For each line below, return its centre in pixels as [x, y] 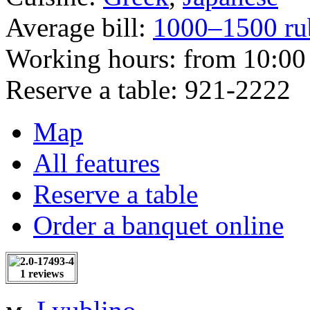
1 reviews [42, 273]
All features [97, 163]
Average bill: [79, 27]
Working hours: [94, 58]
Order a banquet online [158, 225]
